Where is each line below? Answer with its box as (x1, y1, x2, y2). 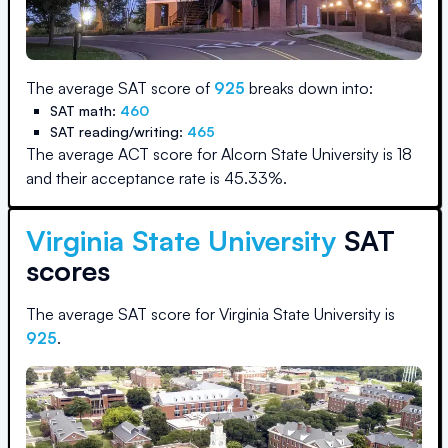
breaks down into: (245, 78, 373, 98)
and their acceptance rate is (26, 168, 224, 188)
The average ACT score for (26, 144, 221, 164)
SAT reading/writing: (50, 123, 187, 140)
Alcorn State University (221, 144, 379, 164)
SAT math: (50, 102, 120, 119)
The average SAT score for (26, 304, 219, 324)
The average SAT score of (26, 78, 214, 98)
